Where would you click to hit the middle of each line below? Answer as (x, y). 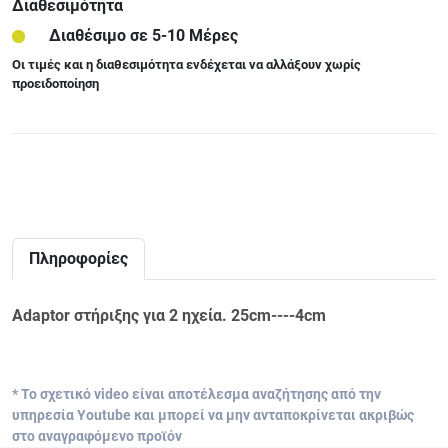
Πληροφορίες (78, 258)
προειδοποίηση (55, 83)
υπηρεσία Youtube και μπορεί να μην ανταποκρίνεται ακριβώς (213, 415)
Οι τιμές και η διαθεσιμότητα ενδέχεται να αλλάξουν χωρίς (186, 64)
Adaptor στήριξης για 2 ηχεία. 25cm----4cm (169, 315)
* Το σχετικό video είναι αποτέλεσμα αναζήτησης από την (196, 394)
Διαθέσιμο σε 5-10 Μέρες (143, 36)
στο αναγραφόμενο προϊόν (97, 436)
